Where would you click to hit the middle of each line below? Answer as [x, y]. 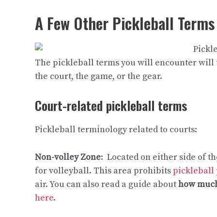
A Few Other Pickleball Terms [125, 23]
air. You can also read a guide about [107, 184]
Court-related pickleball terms [111, 106]
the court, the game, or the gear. [99, 77]
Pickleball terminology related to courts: [116, 130]
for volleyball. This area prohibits [104, 170]
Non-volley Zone [68, 157]
